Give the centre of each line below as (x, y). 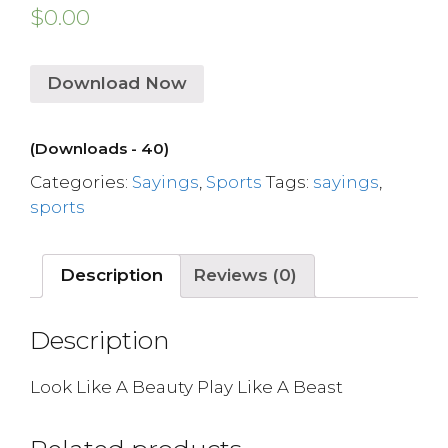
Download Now (117, 83)
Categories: (81, 181)
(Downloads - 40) (99, 148)
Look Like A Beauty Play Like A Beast (186, 387)
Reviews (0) (245, 275)
